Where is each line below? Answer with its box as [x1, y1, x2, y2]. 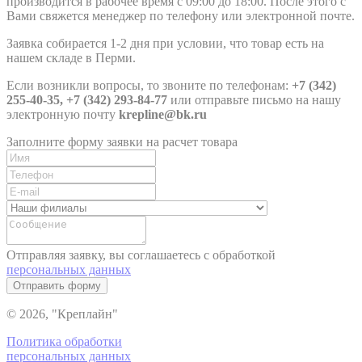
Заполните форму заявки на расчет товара [6, 134, 238, 149]
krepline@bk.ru [119, 107, 207, 121]
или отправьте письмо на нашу [170, 92, 341, 107]
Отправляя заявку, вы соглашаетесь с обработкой [6, 247, 276, 262]
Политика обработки [6, 334, 122, 348]
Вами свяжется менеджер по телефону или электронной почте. [6, 8, 355, 23]
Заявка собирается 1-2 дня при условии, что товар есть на [6, 36, 324, 50]
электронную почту [6, 107, 119, 121]
